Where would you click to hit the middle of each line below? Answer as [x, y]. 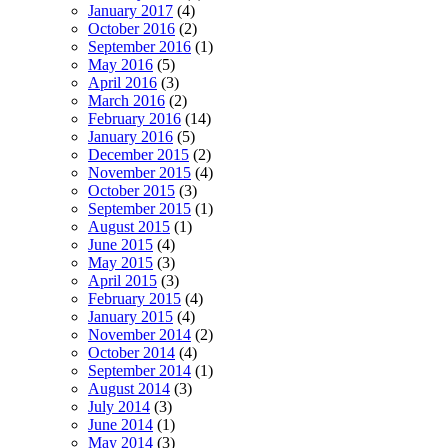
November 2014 [139, 334]
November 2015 [139, 172]
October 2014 [131, 352]
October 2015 [131, 190]
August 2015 [129, 226]
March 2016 [126, 100]
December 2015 [138, 154]
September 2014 [139, 370]
